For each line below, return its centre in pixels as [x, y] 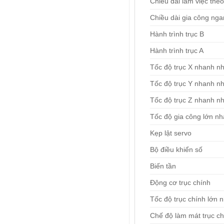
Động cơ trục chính [180, 183]
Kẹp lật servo [170, 133]
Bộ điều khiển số [176, 150]
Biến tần [163, 166]
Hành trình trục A [176, 51]
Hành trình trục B [177, 34]
